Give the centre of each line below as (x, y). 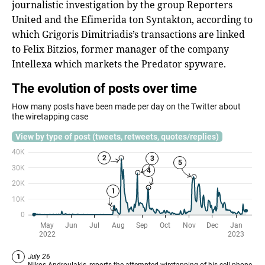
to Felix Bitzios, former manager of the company (120, 49)
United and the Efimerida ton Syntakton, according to (132, 19)
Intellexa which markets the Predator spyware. (119, 64)
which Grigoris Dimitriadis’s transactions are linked (128, 34)
